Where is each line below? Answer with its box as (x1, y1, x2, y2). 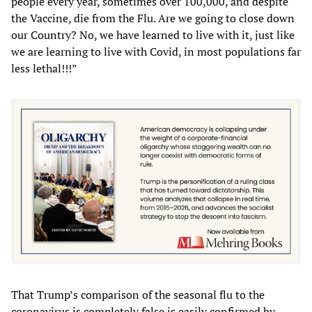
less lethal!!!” (11, 60, 77, 76)
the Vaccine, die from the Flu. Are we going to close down (11, 10, 295, 26)
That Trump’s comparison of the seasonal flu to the (11, 287, 265, 303)
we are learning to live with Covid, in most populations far (11, 43, 301, 59)
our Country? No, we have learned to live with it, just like (11, 26, 295, 42)
